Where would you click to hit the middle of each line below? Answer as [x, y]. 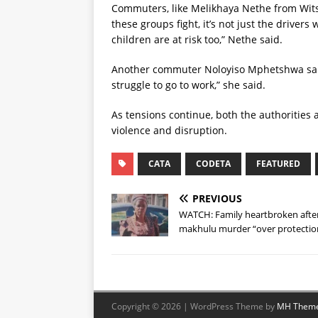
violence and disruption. [169, 131]
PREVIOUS [217, 199]
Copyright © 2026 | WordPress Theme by [194, 307]
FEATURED [278, 164]
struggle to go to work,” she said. [188, 85]
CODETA [213, 164]
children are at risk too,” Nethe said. [197, 40]
